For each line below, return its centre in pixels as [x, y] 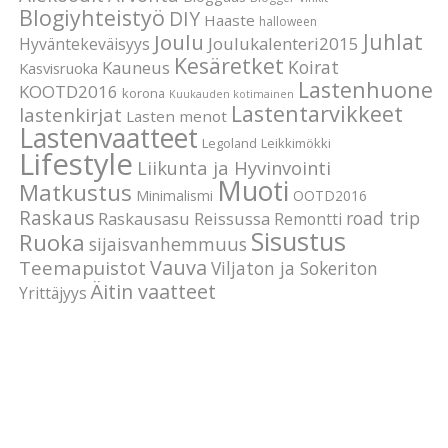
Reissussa [232, 218]
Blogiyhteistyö [92, 17]
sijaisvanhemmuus [168, 243]
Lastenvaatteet [109, 137]
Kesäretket [229, 65]
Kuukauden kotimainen [232, 93]
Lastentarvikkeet [317, 113]
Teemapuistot [83, 267]
